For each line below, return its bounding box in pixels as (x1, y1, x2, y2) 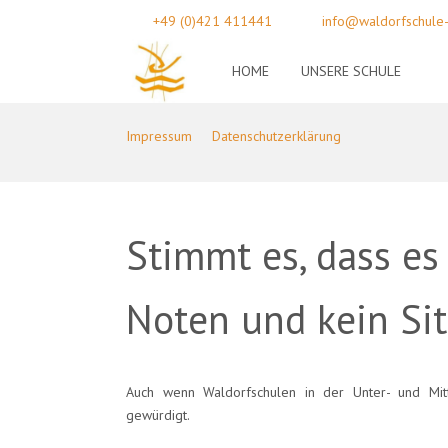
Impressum (126, 127, 192, 145)
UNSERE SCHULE (301, 61, 402, 80)
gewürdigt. (126, 405, 190, 424)
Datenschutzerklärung (212, 127, 341, 145)
